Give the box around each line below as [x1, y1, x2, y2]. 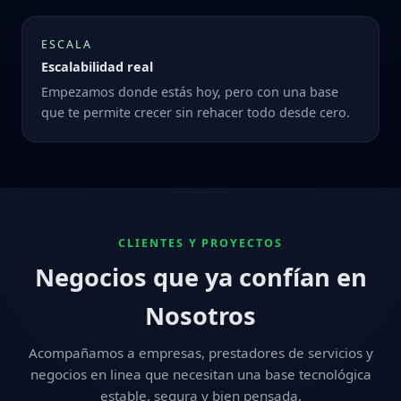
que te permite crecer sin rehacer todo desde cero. [40, 104, 350, 122]
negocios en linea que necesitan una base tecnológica [30, 364, 371, 383]
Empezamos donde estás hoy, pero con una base [40, 83, 338, 101]
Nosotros [145, 298, 256, 332]
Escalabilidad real [40, 58, 153, 76]
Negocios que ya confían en [34, 260, 367, 294]
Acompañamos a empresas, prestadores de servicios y [28, 343, 373, 362]
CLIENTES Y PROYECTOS [117, 235, 284, 252]
